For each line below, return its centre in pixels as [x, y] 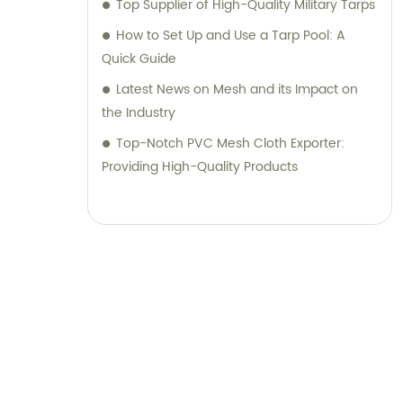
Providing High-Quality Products [200, 166]
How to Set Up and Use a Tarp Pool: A [231, 35]
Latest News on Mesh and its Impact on [237, 89]
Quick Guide [139, 58]
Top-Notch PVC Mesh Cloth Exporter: [230, 143]
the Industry [139, 112]
